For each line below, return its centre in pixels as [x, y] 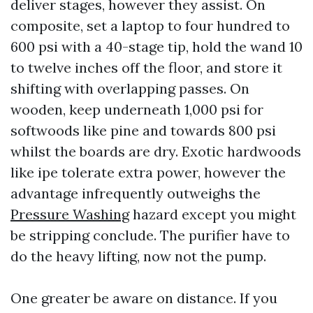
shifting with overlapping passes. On [130, 88]
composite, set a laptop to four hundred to [150, 26]
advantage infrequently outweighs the [136, 193]
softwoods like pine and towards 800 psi [143, 130]
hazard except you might [213, 214]
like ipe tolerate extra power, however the [148, 172]
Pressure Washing [70, 214]
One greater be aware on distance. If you [144, 298]
